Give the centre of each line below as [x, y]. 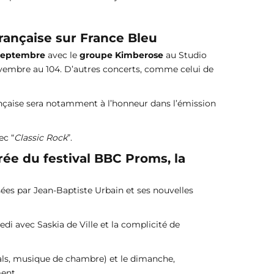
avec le [62, 55]
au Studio [185, 55]
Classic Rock [41, 137]
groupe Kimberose [121, 55]
